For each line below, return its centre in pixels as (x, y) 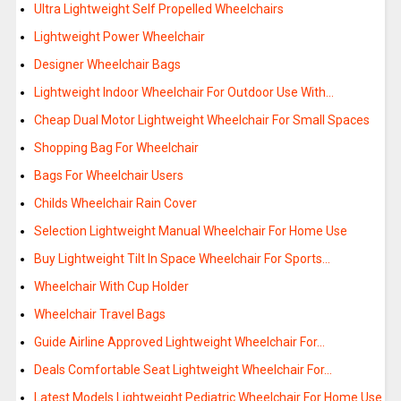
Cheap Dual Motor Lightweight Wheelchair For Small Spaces (201, 120)
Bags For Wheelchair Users (108, 176)
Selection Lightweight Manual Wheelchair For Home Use (190, 231)
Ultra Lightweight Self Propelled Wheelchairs (158, 9)
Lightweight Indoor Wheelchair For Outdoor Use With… (183, 93)
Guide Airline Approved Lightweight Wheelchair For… (179, 342)
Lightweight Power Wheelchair (119, 37)
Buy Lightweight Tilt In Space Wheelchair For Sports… (182, 259)
